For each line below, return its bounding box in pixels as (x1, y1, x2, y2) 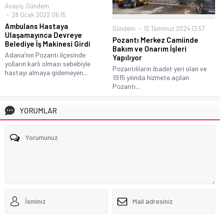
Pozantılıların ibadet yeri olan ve (112, 64, 207, 73)
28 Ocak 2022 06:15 (10, 11, 66, 19)
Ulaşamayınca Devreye (5, 30, 82, 40)
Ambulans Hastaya (5, 22, 68, 31)
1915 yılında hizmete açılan (112, 73, 189, 82)
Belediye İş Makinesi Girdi (5, 39, 90, 49)
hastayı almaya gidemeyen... (5, 68, 87, 77)
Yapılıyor (112, 53, 142, 62)
